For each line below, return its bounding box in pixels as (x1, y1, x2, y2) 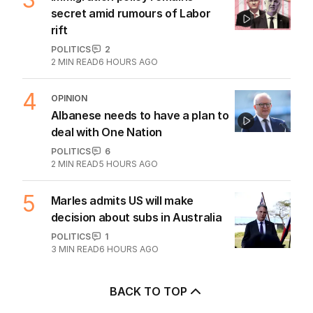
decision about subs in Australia (50, 210, 222, 224)
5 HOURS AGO (98, 158, 158, 169)
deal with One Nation (50, 124, 163, 139)
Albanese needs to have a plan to (50, 108, 229, 122)
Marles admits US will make (50, 193, 194, 208)
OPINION (50, 92, 87, 103)
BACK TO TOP (109, 284, 187, 298)
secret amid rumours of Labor (50, 6, 211, 20)
